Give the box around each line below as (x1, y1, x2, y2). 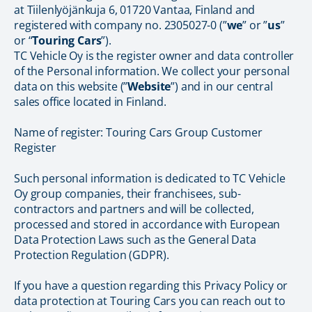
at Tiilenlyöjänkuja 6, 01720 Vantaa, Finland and (14, 2, 256, 17)
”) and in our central (171, 79, 273, 94)
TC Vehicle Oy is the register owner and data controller (14, 48, 295, 63)
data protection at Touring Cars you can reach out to (14, 293, 286, 309)
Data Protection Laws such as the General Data (14, 232, 256, 247)
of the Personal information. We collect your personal (14, 63, 290, 79)
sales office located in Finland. (14, 94, 166, 109)
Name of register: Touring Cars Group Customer (14, 125, 263, 140)
